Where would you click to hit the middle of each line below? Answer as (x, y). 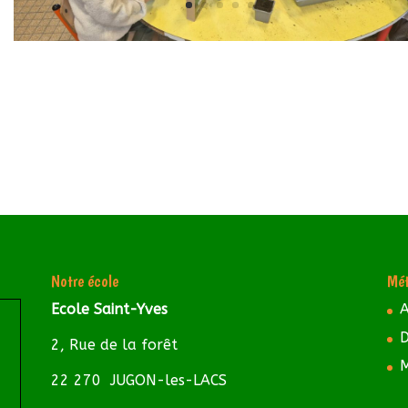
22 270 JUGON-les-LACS (138, 381)
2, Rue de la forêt (114, 345)
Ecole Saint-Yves (109, 310)
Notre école (84, 281)
